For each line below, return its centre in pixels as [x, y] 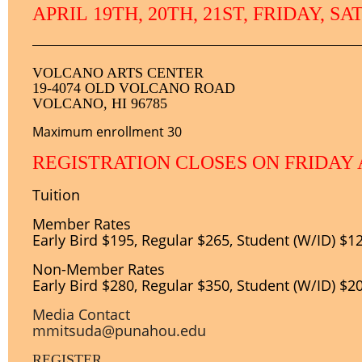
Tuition [56, 195]
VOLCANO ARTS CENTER [118, 73]
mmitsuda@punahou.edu [119, 330]
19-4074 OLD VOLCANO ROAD [134, 88]
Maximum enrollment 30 [107, 132]
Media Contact [81, 314]
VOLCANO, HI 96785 [100, 103]
